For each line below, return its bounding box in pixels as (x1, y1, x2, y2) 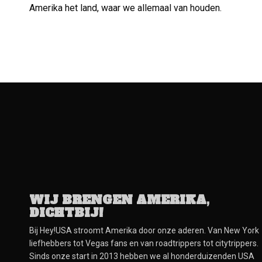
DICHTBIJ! (29, 205, 104, 221)
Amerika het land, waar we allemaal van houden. (29, 2, 222, 13)
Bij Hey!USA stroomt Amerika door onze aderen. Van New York (29, 226, 260, 235)
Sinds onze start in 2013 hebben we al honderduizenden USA (29, 251, 255, 261)
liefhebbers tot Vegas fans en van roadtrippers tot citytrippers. (29, 239, 259, 248)
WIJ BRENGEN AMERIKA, (29, 192, 209, 208)
